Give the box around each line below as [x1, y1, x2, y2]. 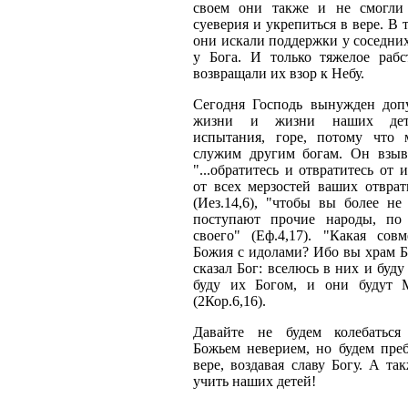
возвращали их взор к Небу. [193, 66, 364, 81]
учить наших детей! [193, 373, 316, 389]
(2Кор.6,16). [193, 293, 266, 309]
